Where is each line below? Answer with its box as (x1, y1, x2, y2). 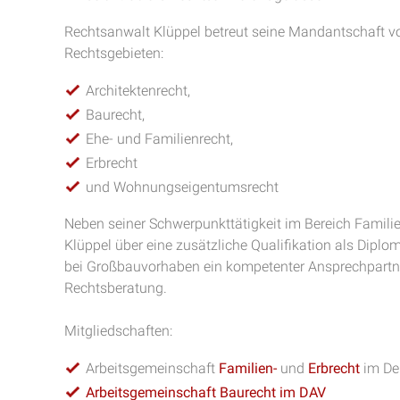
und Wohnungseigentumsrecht (86, 179, 279, 196)
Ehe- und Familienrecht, (86, 130, 233, 147)
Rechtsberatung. (64, 279, 167, 296)
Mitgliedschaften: (64, 322, 172, 339)
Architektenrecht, (86, 82, 190, 99)
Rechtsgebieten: (64, 45, 163, 62)
